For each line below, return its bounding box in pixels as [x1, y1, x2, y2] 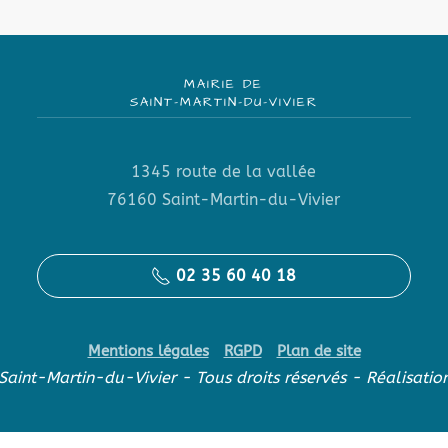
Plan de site [276, 341, 361, 360]
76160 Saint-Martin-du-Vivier [107, 189, 341, 209]
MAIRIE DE [184, 74, 264, 93]
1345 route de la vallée [131, 161, 317, 181]
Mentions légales [87, 341, 209, 360]
